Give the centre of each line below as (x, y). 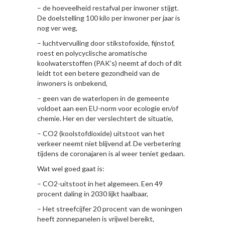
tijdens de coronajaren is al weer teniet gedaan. (111, 154)
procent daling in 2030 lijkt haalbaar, (93, 194)
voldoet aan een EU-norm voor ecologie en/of (108, 108)
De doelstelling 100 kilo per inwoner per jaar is (109, 18)
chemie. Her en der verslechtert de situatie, (105, 119)
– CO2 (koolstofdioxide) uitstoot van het (101, 134)
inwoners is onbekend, (72, 83)
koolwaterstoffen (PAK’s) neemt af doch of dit (109, 63)
